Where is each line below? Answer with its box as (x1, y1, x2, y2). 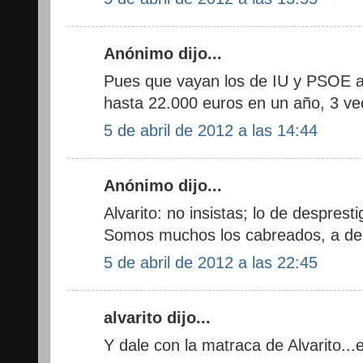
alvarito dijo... (104, 309, 211, 327)
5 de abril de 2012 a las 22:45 (104, 253, 318, 271)
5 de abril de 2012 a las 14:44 (104, 121, 318, 139)
